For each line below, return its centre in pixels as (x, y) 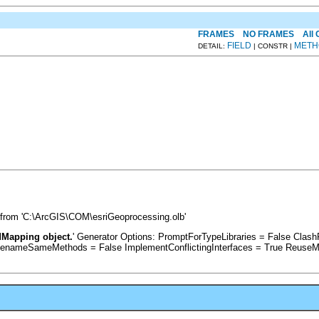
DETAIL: (213, 46)
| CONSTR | (273, 46)
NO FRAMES (268, 34)
